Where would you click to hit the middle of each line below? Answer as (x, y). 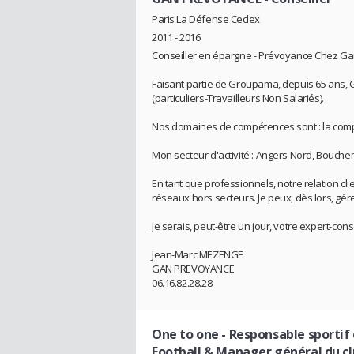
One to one (185, 334)
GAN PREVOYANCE (193, 268)
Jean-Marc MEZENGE (198, 254)
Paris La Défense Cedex (206, 19)
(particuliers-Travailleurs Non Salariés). (238, 98)
